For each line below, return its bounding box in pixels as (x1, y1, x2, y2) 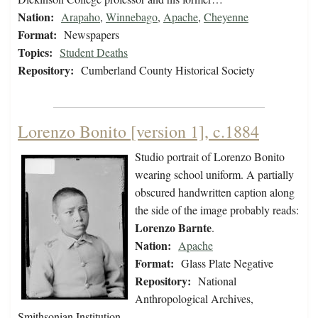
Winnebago (106, 9, 158, 25)
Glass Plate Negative (181, 256, 273, 271)
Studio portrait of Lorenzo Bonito (135, 149, 285, 165)
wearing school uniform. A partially (135, 167, 294, 182)
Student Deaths (60, 45, 128, 60)
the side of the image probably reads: (135, 202, 299, 218)
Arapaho (61, 9, 100, 25)
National (198, 273, 236, 289)
